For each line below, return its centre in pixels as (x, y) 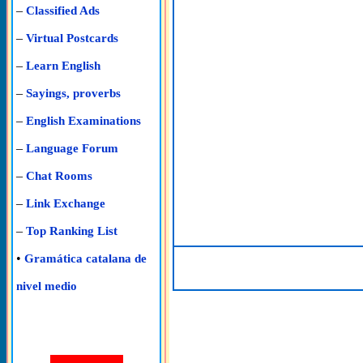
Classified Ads (63, 11)
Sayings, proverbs (73, 93)
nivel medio (47, 286)
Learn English (63, 66)
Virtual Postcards (72, 38)
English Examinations (83, 121)
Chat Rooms (59, 176)
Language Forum (72, 148)
